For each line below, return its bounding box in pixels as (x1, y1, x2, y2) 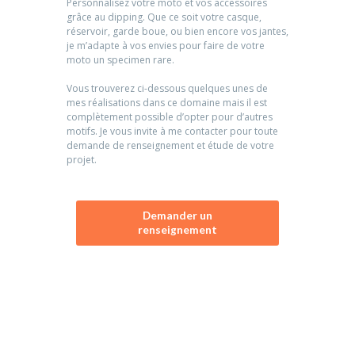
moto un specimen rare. (67, 52, 174, 67)
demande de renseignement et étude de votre (67, 138, 274, 152)
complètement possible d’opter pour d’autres (67, 109, 273, 124)
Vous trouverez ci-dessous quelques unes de (67, 81, 268, 95)
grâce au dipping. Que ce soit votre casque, (67, 10, 261, 24)
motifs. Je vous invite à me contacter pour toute (67, 124, 278, 138)
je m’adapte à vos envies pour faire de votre (67, 38, 265, 52)
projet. (67, 152, 97, 166)
